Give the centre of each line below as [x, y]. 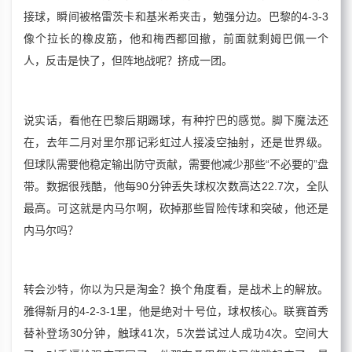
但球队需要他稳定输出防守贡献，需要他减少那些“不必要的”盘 [176, 164]
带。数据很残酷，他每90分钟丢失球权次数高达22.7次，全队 [176, 186]
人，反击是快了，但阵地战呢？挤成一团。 [128, 61]
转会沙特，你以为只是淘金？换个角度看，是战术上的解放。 [176, 290]
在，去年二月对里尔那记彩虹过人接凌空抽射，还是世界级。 [176, 142]
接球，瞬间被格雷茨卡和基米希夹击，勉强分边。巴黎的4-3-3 [176, 17]
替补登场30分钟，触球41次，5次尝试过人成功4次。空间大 [176, 334]
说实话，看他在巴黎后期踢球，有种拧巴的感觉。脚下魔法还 [176, 120]
